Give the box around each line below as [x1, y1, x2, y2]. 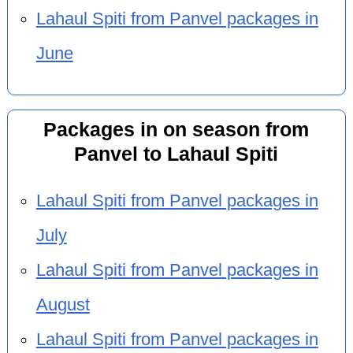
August [35, 295, 90, 314]
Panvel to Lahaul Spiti [74, 143, 279, 165]
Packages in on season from [43, 119, 310, 141]
